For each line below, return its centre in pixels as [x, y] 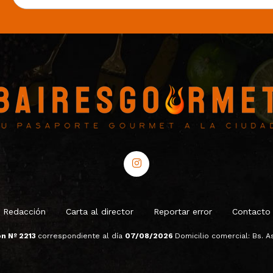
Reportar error [183, 211]
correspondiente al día [81, 236]
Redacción [24, 211]
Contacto [251, 211]
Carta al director [99, 211]
